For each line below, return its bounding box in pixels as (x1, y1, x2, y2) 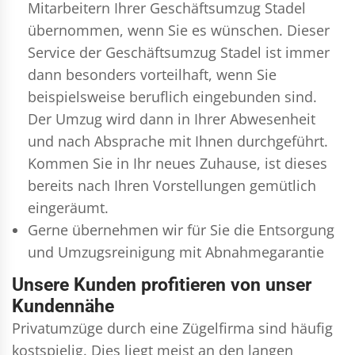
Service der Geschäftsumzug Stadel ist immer (28, 42, 330, 62)
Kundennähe (12, 295, 114, 317)
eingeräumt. (28, 197, 109, 217)
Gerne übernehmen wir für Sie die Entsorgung (28, 219, 334, 239)
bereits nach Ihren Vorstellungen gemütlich (28, 175, 316, 195)
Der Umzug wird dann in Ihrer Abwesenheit (28, 109, 315, 128)
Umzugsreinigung (58, 242, 175, 261)
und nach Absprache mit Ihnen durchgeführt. (28, 131, 328, 151)
